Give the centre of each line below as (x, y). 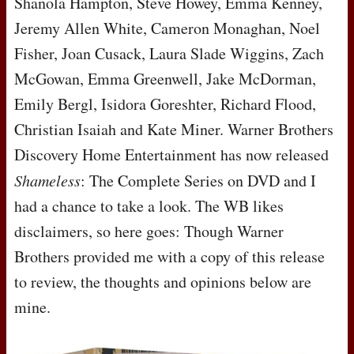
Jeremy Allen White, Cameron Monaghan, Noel (167, 28)
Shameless (47, 181)
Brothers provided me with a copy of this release (169, 257)
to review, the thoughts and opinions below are (163, 282)
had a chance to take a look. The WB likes (149, 206)
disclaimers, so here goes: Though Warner (149, 232)
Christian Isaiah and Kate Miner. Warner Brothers (174, 130)
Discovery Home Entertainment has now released (171, 155)
